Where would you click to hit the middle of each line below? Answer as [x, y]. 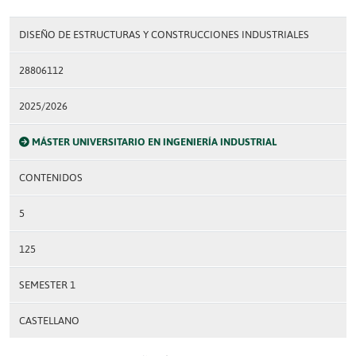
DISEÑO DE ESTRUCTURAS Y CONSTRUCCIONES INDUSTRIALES [164, 35]
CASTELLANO [49, 321]
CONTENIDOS [51, 178]
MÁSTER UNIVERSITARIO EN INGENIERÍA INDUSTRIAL [154, 142]
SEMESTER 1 [47, 285]
